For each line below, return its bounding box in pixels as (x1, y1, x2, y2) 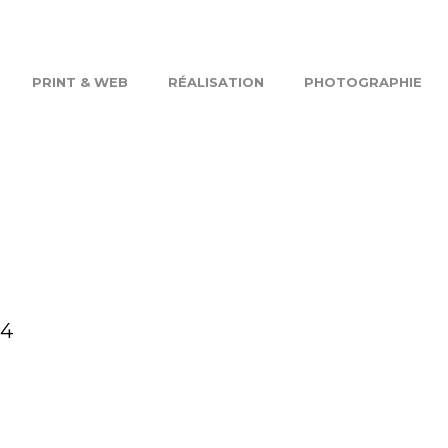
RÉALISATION (167, 74, 264, 90)
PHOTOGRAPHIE (303, 74, 422, 90)
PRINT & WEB (31, 74, 128, 90)
